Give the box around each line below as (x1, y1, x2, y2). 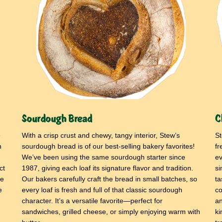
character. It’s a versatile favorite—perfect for (22, 196, 163, 205)
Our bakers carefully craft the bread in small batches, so (22, 174, 197, 183)
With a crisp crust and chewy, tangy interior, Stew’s (22, 131, 180, 139)
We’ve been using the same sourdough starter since (22, 153, 185, 161)
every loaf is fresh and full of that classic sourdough (22, 185, 182, 194)
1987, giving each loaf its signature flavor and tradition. (22, 164, 193, 172)
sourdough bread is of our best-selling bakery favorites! (22, 142, 197, 150)
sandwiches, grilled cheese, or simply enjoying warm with (22, 207, 200, 216)
